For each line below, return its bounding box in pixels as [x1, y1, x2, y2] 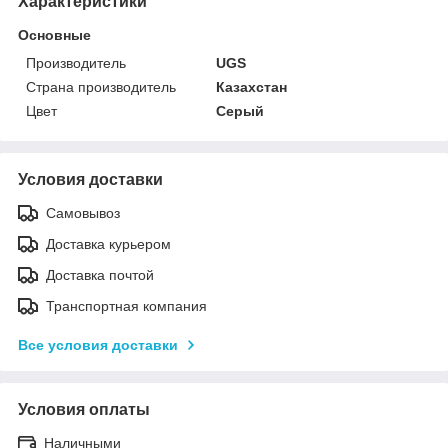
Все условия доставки [18, 336, 178, 353]
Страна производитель [26, 78, 176, 95]
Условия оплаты [18, 400, 150, 418]
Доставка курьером [46, 235, 171, 252]
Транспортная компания [46, 297, 207, 314]
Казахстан [216, 78, 288, 95]
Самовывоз [46, 204, 120, 221]
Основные [18, 26, 91, 43]
